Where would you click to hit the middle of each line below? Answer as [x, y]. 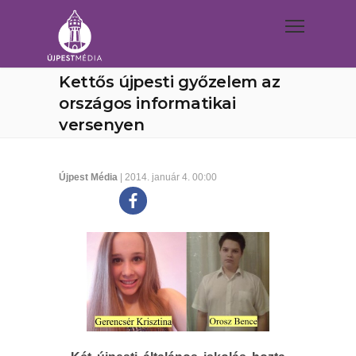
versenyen [102, 125]
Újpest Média [88, 177]
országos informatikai [147, 103]
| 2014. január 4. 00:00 [167, 177]
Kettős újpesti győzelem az [170, 82]
